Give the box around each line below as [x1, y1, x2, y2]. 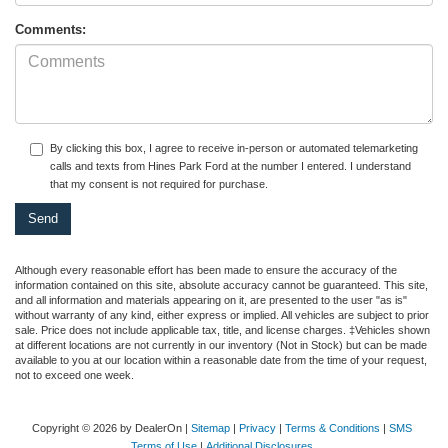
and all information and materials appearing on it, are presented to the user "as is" [15, 294, 407, 307]
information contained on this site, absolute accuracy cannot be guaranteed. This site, [15, 279, 428, 292]
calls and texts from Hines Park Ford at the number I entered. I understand [50, 160, 411, 173]
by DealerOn [119, 422, 182, 435]
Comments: [15, 22, 86, 38]
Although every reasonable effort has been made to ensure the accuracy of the [15, 264, 397, 277]
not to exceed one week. [15, 369, 134, 382]
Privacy [238, 422, 276, 435]
